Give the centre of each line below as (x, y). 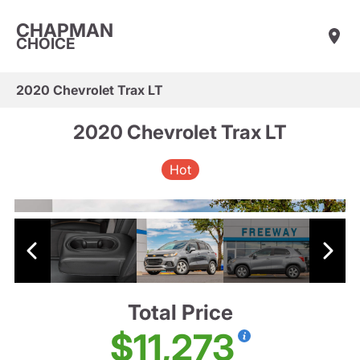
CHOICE (46, 43)
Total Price (180, 313)
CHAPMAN (65, 30)
